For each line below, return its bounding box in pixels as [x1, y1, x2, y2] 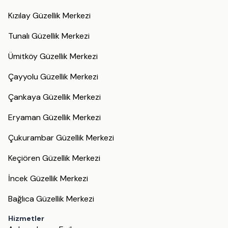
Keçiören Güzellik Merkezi [8, 152, 100, 163]
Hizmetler [8, 213, 44, 223]
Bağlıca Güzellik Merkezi [8, 193, 94, 204]
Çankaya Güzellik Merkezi [8, 91, 101, 102]
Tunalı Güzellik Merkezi [8, 30, 90, 41]
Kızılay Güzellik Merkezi [8, 10, 91, 21]
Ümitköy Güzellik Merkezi [8, 50, 98, 62]
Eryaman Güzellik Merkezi [8, 111, 101, 123]
